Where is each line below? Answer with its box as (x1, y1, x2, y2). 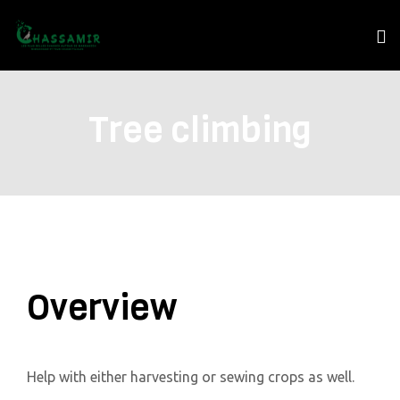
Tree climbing (88, 104, 312, 154)
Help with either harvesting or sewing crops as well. (27, 368, 354, 385)
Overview (27, 282, 177, 331)
